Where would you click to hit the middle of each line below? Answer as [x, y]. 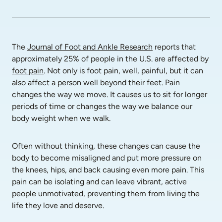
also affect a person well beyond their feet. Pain [96, 83]
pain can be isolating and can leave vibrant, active [99, 182]
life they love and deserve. [58, 205]
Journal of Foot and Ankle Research [90, 47]
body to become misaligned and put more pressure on [107, 158]
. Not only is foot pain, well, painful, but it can [123, 71]
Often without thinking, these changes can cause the [106, 146]
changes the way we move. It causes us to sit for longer [110, 94]
